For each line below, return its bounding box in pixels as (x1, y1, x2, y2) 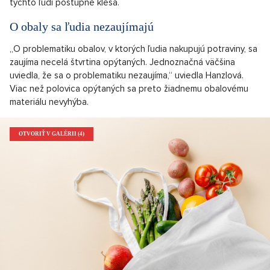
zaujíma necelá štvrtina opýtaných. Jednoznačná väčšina (10, 57, 235, 68)
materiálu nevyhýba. (10, 96, 89, 108)
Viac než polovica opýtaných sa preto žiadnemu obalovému (10, 83, 248, 95)
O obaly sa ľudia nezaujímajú (10, 20, 154, 34)
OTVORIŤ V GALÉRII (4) (19, 131, 84, 137)
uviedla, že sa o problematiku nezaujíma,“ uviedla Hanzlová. (10, 70, 243, 81)
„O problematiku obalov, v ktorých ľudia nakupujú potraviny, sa (10, 43, 257, 55)
